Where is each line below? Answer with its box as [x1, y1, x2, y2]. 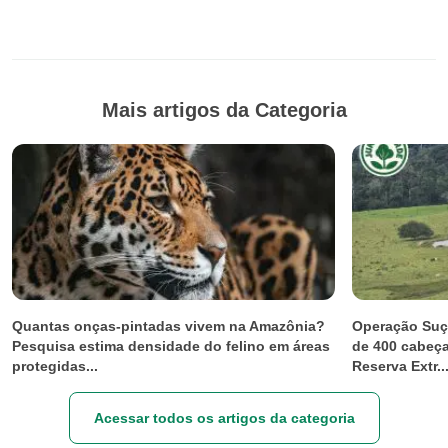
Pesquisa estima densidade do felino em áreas [12, 337, 330, 354]
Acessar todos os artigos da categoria [93, 409, 355, 426]
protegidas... [12, 357, 98, 374]
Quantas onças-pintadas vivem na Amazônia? [12, 317, 325, 334]
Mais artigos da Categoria [101, 98, 347, 121]
